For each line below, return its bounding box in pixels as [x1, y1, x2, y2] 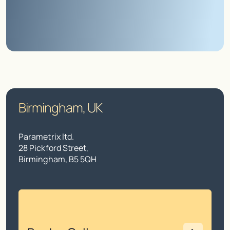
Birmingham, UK [18, 99, 102, 116]
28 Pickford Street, [18, 142, 89, 154]
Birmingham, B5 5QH [18, 154, 97, 165]
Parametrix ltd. [18, 131, 74, 142]
